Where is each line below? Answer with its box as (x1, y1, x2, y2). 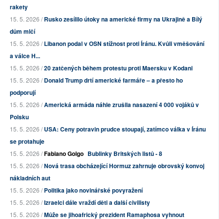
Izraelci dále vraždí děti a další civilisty (44, 198, 150, 207)
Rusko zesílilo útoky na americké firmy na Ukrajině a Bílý (44, 15, 202, 24)
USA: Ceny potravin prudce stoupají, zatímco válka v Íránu (44, 125, 206, 134)
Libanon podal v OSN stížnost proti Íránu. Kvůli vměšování (44, 39, 204, 48)
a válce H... (10, 51, 40, 61)
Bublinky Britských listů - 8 (88, 149, 162, 158)
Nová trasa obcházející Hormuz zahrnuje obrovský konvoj (44, 161, 204, 171)
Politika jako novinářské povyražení (44, 186, 143, 195)
